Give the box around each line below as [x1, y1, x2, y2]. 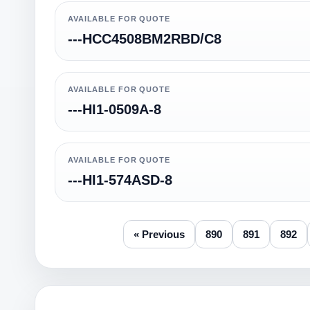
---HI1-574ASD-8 [68, 172, 172, 188]
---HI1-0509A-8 [68, 102, 161, 117]
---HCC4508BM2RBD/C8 [68, 31, 221, 46]
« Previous [134, 228, 185, 240]
